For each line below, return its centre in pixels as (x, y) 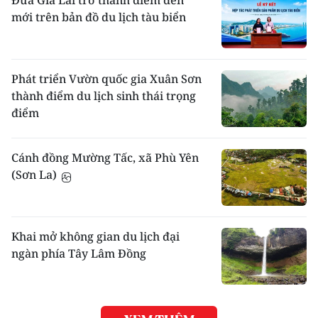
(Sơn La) (35, 175)
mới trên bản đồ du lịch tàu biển (99, 17)
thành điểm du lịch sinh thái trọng (104, 96)
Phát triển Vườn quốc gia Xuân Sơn (106, 79)
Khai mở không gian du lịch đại (95, 237)
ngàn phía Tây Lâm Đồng (79, 254)
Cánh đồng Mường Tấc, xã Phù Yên (105, 158)
